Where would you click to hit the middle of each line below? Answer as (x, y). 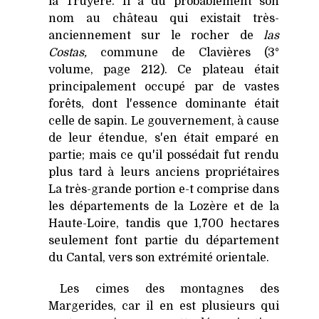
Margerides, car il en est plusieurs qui (164, 307)
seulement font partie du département (164, 240)
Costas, (68, 52)
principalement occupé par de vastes (164, 87)
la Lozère (201, 206)
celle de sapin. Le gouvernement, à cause (164, 121)
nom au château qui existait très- (164, 18)
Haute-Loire (82, 223)
